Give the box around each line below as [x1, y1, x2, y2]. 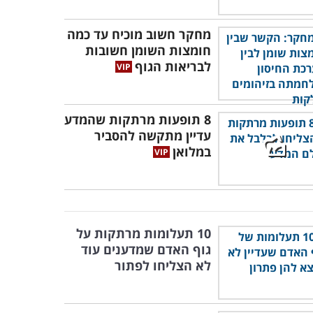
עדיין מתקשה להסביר [94, 127, 211, 144]
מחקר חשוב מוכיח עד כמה [67, 26, 211, 43]
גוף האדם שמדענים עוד [81, 241, 211, 258]
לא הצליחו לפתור [115, 257, 211, 274]
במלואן [173, 143, 211, 160]
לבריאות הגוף [135, 58, 211, 75]
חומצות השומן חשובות [85, 42, 211, 59]
